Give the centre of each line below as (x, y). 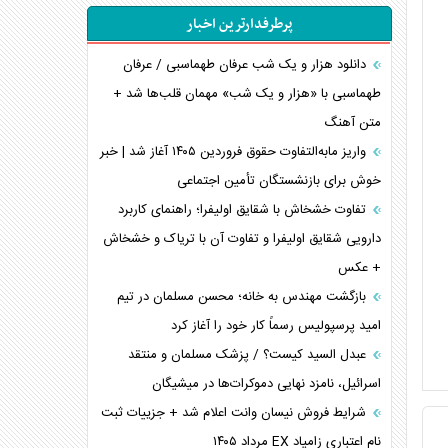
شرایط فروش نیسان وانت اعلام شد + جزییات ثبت (236, 413)
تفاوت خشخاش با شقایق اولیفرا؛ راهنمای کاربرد (244, 210)
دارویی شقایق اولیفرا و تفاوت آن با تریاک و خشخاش (242, 239)
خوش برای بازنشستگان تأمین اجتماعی (279, 181)
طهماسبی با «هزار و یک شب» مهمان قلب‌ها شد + (247, 94)
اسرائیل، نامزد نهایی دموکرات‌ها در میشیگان (267, 384)
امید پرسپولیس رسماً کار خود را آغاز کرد (276, 326)
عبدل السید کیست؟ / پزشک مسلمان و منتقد (249, 355)
